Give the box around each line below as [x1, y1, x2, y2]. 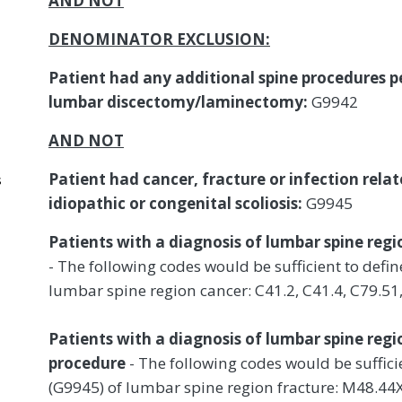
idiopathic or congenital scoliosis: [48, 192, 306, 214]
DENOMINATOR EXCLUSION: [48, 28, 270, 49]
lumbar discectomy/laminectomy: [48, 91, 308, 112]
